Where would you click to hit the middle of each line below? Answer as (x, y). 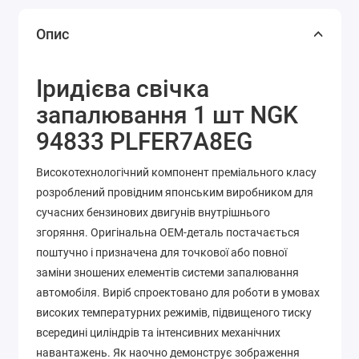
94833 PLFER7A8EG (144, 142)
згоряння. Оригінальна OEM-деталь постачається (168, 233)
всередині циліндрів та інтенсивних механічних (158, 333)
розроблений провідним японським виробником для (175, 193)
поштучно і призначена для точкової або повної (161, 253)
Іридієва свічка (123, 89)
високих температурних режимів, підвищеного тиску (174, 313)
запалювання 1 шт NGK (167, 115)
